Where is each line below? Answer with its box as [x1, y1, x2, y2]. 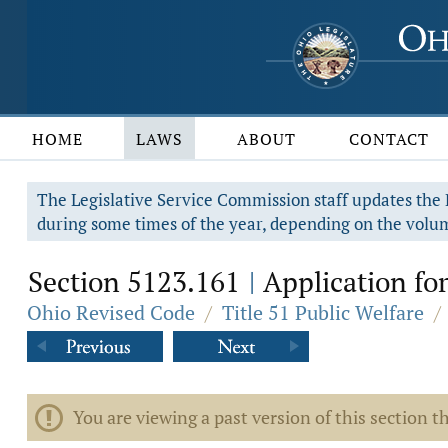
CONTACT [349, 128, 430, 150]
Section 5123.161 [28, 263, 247, 300]
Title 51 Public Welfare [222, 299, 424, 326]
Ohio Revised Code [27, 299, 195, 326]
